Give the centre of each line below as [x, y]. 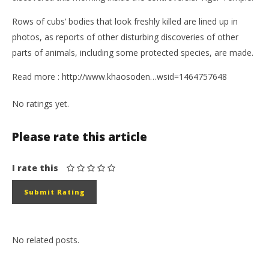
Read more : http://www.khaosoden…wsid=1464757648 [119, 76]
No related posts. [46, 240]
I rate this [35, 168]
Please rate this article [80, 137]
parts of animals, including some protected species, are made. [133, 52]
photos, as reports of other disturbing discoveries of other [125, 37]
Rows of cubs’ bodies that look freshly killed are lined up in [125, 21]
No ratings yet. [41, 103]
